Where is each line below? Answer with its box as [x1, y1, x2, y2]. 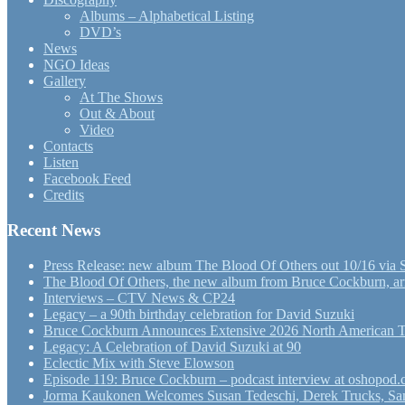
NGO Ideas [43, 57, 109, 73]
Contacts [43, 138, 93, 155]
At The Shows [80, 89, 163, 106]
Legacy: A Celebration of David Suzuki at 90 [43, 338, 301, 354]
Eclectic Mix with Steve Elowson [43, 354, 234, 371]
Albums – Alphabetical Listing [80, 8, 254, 24]
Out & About [80, 106, 155, 122]
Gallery [43, 73, 86, 89]
